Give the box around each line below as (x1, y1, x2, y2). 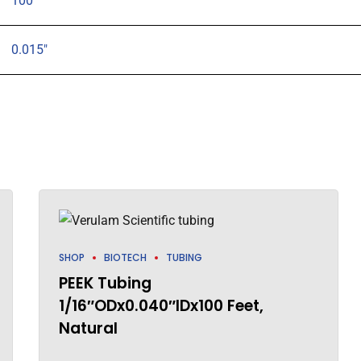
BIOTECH (103, 250, 147, 264)
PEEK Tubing (58, 272, 151, 294)
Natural (58, 317, 118, 339)
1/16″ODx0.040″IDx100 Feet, (58, 294, 263, 317)
